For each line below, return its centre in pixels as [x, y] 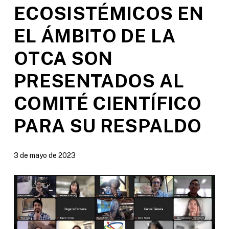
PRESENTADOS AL [99, 81]
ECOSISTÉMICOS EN [109, 13]
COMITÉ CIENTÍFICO [107, 103]
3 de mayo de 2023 [44, 155]
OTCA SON [63, 58]
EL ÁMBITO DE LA [95, 36]
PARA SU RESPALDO [108, 125]
